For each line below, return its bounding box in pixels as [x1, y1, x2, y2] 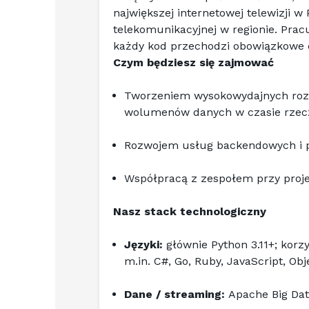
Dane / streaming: [124, 288, 228, 301]
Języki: [124, 238, 166, 251]
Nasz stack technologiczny [113, 205, 266, 218]
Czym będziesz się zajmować [113, 56, 274, 69]
